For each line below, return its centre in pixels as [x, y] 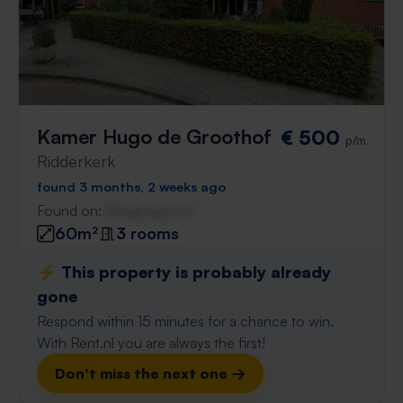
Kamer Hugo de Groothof [154, 136]
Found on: [71, 210]
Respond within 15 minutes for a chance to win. [185, 321]
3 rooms [148, 233]
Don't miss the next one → [150, 373]
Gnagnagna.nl [149, 210]
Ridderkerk [76, 161]
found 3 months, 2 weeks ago [131, 186]
